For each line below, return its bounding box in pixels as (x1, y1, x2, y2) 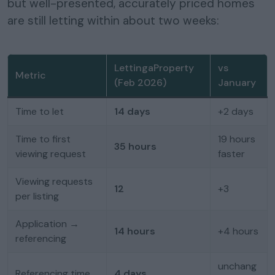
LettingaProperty (114, 61, 194, 74)
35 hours (114, 139, 157, 153)
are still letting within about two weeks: (7, 12, 219, 28)
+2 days (218, 104, 254, 118)
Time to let (15, 104, 64, 118)
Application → (15, 217, 79, 230)
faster (218, 147, 245, 160)
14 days (114, 104, 150, 118)
